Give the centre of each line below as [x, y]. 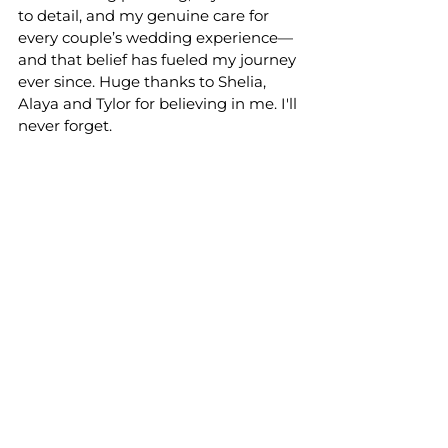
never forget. [67, 125]
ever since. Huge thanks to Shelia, [144, 81]
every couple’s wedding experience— [155, 37]
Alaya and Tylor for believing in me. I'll [159, 103]
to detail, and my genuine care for [145, 15]
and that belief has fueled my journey [159, 59]
